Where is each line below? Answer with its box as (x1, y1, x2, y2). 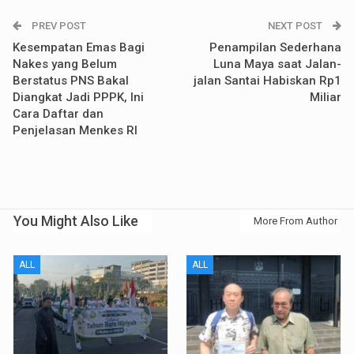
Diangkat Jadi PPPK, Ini (13, 90, 144, 105)
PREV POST (29, 20, 86, 32)
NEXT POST (268, 20, 325, 32)
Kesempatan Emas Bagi (13, 40, 145, 55)
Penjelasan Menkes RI (13, 123, 137, 138)
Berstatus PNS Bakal (13, 73, 129, 88)
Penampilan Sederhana (209, 40, 341, 55)
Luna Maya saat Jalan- (213, 57, 341, 72)
